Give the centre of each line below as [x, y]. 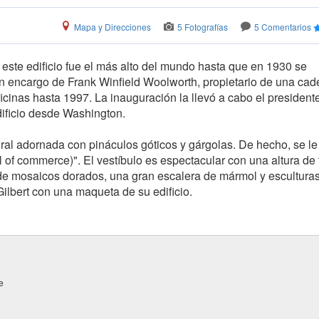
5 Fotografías [202, 27]
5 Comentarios [282, 27]
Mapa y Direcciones [112, 27]
